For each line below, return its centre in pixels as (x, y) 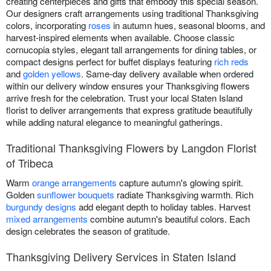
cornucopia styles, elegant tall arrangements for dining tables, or (131, 50)
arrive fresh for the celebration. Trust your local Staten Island (124, 98)
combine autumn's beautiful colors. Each (169, 219)
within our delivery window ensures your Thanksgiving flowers (128, 86)
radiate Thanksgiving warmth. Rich (184, 195)
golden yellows (52, 74)
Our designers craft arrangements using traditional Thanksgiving (132, 13)
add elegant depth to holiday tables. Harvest (163, 207)
